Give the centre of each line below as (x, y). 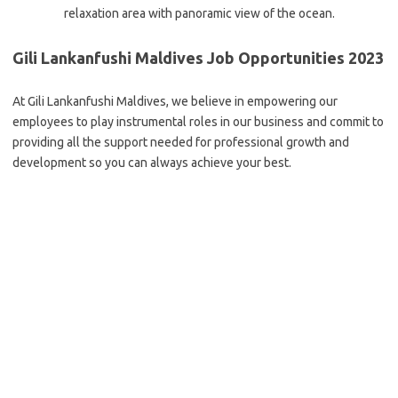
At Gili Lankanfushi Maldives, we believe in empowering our (175, 101)
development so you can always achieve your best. (152, 163)
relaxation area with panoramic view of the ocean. (199, 13)
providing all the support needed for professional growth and (181, 142)
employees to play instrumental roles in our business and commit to (198, 122)
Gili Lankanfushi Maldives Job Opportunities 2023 (198, 58)
